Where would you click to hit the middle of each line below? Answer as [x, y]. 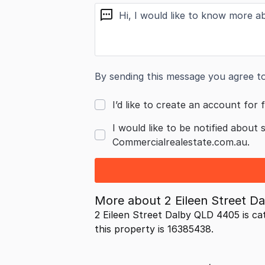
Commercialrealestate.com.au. [181, 142]
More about [130, 201]
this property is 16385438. [154, 229]
